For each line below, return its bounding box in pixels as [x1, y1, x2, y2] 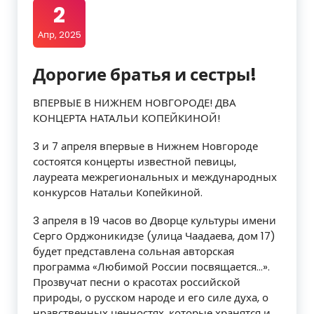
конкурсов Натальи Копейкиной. [33, 185, 203, 200]
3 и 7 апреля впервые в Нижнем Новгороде [33, 139, 258, 154]
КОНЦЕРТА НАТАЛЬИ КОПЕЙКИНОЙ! [33, 111, 220, 126]
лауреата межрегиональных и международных [33, 170, 277, 185]
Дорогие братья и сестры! [33, 63, 257, 87]
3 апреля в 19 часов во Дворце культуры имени [33, 213, 276, 228]
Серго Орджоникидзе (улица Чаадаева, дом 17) [33, 228, 275, 244]
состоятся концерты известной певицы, [33, 154, 236, 170]
